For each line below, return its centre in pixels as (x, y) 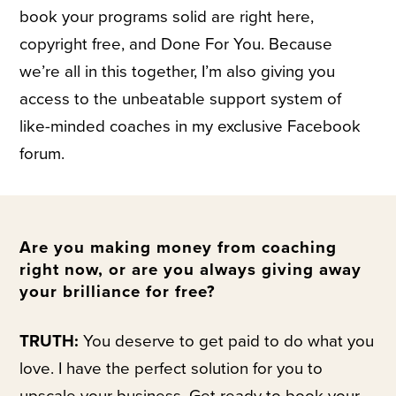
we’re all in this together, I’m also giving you (178, 72)
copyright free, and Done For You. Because (176, 45)
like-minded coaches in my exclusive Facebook (190, 127)
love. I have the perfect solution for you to (171, 369)
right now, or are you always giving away (191, 270)
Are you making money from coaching (179, 248)
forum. (42, 154)
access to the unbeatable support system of (181, 99)
